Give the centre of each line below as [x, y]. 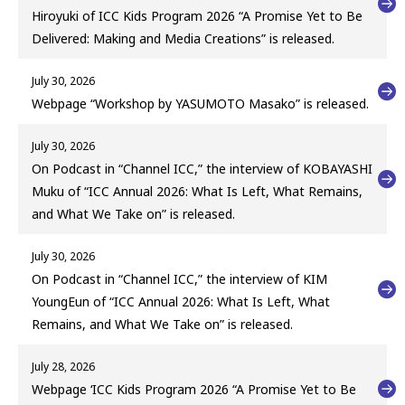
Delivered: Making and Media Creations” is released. [183, 39]
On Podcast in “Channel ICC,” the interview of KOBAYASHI [202, 169]
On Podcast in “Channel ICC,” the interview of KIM [179, 279]
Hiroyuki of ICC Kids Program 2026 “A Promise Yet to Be [197, 16]
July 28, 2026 [63, 367]
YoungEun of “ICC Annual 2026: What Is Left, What [181, 302]
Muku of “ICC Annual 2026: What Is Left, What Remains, [197, 192]
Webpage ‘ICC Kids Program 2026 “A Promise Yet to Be [194, 390]
